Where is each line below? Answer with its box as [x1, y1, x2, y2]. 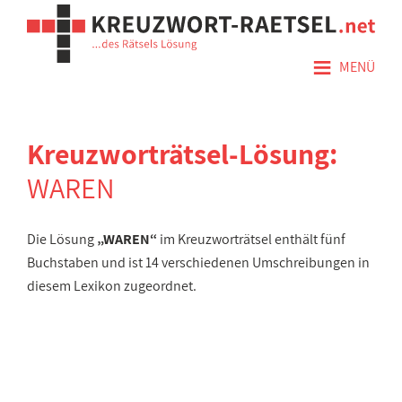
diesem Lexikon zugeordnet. [27, 276, 197, 295]
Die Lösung [27, 230, 97, 249]
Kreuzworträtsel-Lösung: [27, 135, 337, 172]
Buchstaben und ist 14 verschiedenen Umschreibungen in [27, 253, 370, 272]
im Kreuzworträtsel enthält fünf [157, 230, 345, 249]
